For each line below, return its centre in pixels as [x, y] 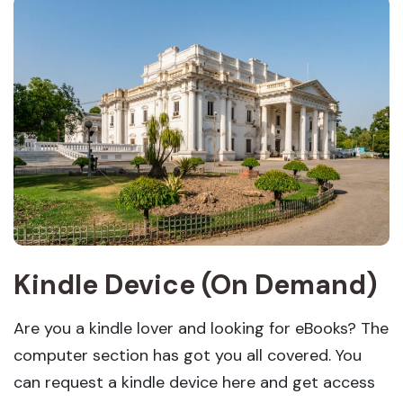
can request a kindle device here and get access [194, 382]
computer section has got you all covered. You [188, 355]
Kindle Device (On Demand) [196, 284]
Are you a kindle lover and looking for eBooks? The [201, 328]
